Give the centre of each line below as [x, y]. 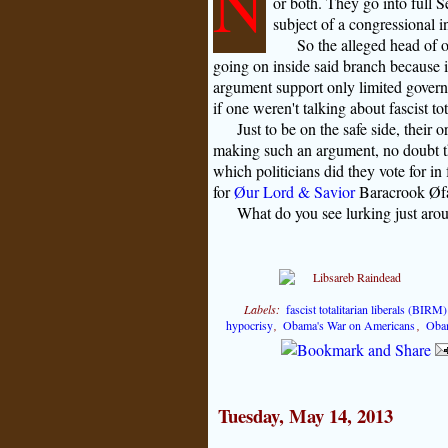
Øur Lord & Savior [294, 191]
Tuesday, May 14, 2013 [305, 415]
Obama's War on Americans [349, 324]
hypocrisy [249, 324]
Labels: [264, 308]
